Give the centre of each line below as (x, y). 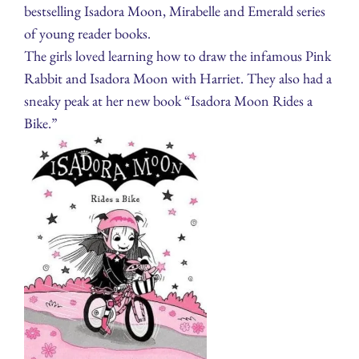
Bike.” (41, 123)
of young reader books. (87, 34)
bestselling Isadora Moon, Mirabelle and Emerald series (175, 11)
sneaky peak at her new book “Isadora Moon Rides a (168, 101)
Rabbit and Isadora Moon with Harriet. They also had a (178, 79)
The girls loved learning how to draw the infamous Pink (177, 56)
